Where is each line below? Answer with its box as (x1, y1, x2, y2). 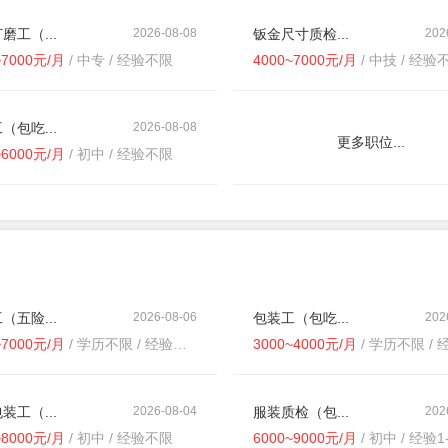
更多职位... (336, 134, 405, 150)
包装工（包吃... (252, 310, 349, 326)
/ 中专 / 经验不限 (64, 52, 173, 68)
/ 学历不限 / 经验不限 (64, 336, 173, 352)
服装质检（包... (252, 404, 349, 420)
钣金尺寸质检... (252, 26, 349, 42)
